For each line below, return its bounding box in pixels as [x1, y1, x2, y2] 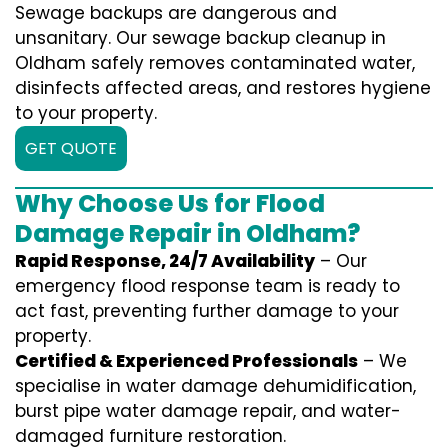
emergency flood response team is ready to [15, 274, 400, 299]
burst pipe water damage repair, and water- [15, 399, 401, 424]
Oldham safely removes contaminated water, [15, 51, 415, 76]
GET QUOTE [25, 137, 117, 161]
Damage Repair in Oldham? [15, 217, 360, 251]
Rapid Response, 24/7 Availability [15, 249, 315, 274]
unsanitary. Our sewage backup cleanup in [15, 26, 386, 51]
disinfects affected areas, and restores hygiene [15, 76, 431, 101]
